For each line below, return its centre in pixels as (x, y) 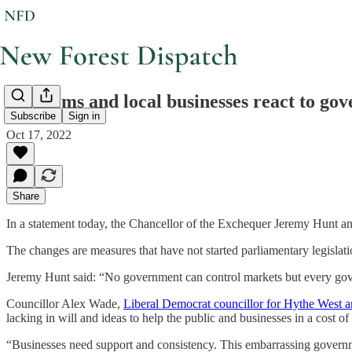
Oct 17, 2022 (39, 134)
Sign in (84, 116)
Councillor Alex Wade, (65, 303)
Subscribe (33, 116)
